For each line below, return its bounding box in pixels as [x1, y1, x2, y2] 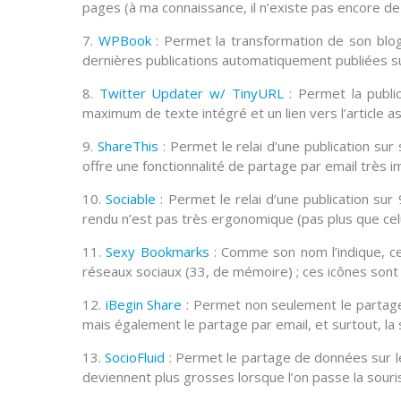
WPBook [98, 31, 151, 50]
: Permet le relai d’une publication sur [156, 190, 398, 209]
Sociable [106, 190, 157, 209]
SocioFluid [105, 348, 166, 367]
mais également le [82, 315, 199, 334]
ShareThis [97, 137, 158, 156]
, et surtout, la [308, 315, 398, 334]
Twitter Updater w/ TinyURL [98, 84, 284, 103]
